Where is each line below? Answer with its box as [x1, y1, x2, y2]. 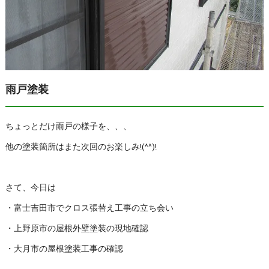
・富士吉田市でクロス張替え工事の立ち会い [5, 203, 174, 213]
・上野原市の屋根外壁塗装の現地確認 [5, 223, 148, 234]
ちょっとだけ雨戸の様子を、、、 [5, 121, 131, 131]
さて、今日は [5, 183, 56, 193]
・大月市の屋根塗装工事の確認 [5, 244, 123, 254]
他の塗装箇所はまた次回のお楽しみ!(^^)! [5, 142, 157, 152]
